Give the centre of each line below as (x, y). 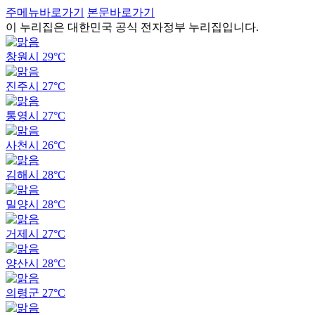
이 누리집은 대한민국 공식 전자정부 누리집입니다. (132, 27)
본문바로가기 (121, 12)
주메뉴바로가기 (45, 12)
